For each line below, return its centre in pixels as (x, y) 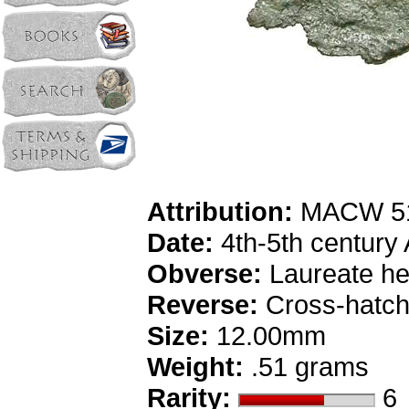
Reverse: (202, 304)
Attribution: (220, 211)
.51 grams (306, 367)
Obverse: (204, 273)
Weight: (195, 367)
